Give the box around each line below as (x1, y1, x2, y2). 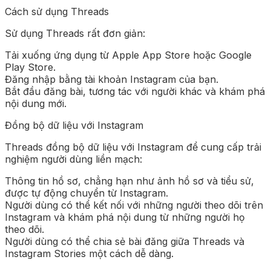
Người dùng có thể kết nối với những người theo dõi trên (5, 198, 263, 211)
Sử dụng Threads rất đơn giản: (5, 27, 145, 39)
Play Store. (5, 60, 56, 73)
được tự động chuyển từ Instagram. (5, 186, 168, 199)
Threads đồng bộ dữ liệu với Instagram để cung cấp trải (5, 140, 261, 153)
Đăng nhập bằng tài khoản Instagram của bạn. (5, 73, 218, 85)
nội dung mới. (5, 97, 67, 109)
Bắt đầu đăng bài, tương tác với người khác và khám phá (5, 85, 265, 97)
